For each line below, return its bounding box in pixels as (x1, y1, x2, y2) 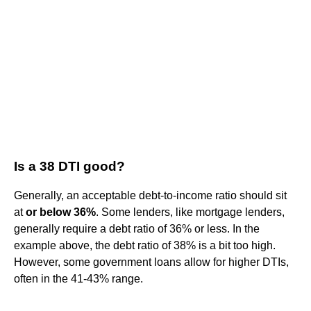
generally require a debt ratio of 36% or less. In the (14, 222, 260, 235)
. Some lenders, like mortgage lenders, (96, 205, 285, 218)
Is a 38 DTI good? (14, 158, 125, 174)
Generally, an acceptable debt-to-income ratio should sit (14, 189, 287, 201)
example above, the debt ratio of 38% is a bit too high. (14, 239, 276, 251)
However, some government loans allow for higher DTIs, (14, 255, 289, 268)
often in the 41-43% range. (14, 272, 143, 285)
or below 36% (26, 205, 96, 218)
